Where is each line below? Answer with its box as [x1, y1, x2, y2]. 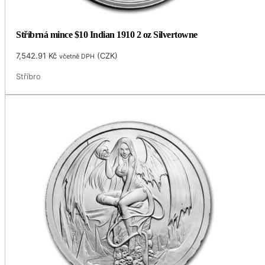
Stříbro [16, 72, 41, 82]
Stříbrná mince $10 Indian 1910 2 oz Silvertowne [16, 29, 198, 40]
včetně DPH [59, 52, 95, 61]
